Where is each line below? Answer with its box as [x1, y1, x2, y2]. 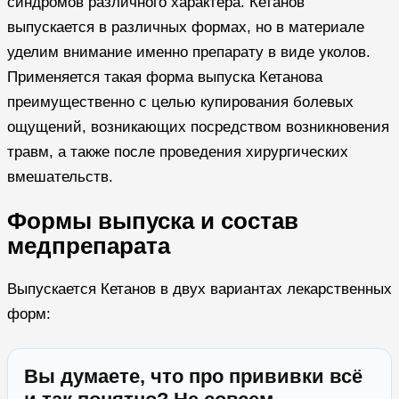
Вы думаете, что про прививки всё [24, 364, 362, 387]
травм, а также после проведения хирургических [7, 142, 348, 160]
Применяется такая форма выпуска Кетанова [7, 68, 322, 85]
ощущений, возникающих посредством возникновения [7, 118, 389, 135]
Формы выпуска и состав [7, 208, 298, 233]
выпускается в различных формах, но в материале [7, 18, 364, 36]
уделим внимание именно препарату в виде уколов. [7, 43, 370, 61]
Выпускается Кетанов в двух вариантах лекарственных [7, 280, 392, 297]
